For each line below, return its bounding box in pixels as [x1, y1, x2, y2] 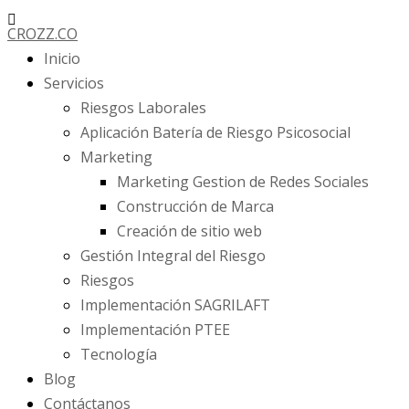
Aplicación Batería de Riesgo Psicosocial [80, 122, 351, 142]
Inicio [44, 48, 80, 68]
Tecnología [80, 344, 157, 364]
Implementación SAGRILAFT [80, 295, 270, 315]
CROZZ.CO [7, 24, 78, 44]
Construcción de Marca [117, 196, 274, 216]
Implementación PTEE [80, 320, 230, 340]
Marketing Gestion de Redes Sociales [117, 172, 369, 192]
